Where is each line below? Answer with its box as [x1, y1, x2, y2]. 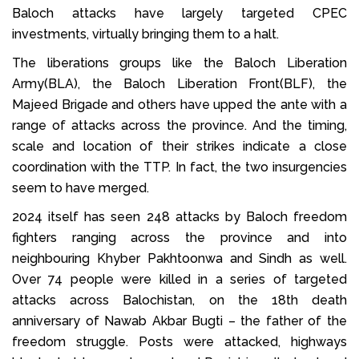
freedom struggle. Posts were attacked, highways [12, 333, 347, 349]
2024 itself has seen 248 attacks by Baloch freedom [12, 208, 347, 224]
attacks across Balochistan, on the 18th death [12, 292, 347, 308]
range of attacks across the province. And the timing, [12, 117, 347, 133]
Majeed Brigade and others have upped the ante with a [12, 96, 347, 112]
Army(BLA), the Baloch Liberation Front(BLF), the [12, 75, 347, 91]
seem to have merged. [12, 179, 149, 196]
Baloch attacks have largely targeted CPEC [12, 5, 347, 21]
